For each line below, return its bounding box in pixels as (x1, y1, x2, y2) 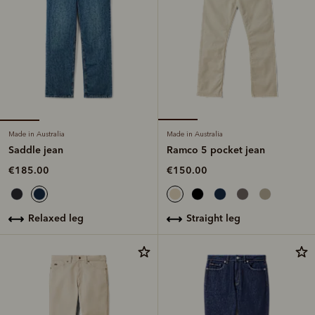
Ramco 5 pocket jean (167, 143, 265, 156)
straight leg (192, 211, 240, 224)
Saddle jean (8, 143, 63, 156)
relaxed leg (34, 211, 84, 224)
